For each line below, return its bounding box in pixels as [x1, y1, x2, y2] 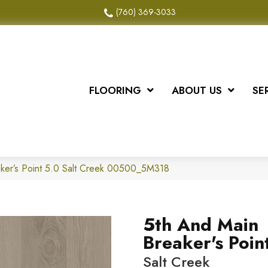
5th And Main [143, 211, 258, 237]
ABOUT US [171, 83, 222, 98]
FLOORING [89, 83, 141, 98]
